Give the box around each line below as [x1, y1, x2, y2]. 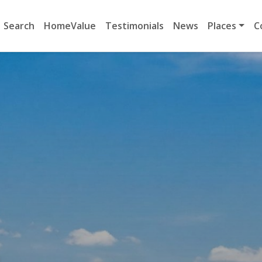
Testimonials [105, 19, 164, 32]
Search [4, 19, 35, 32]
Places [208, 19, 237, 32]
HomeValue [44, 19, 96, 32]
